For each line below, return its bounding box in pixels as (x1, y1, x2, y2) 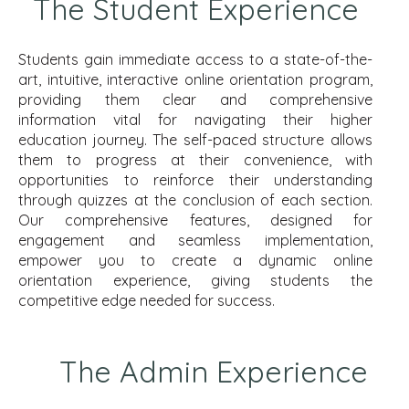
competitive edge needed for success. (18, 291, 275, 310)
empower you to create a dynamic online (18, 251, 372, 270)
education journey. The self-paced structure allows (18, 131, 372, 150)
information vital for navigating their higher (18, 110, 372, 130)
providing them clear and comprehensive (18, 90, 372, 110)
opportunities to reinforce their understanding (18, 171, 372, 190)
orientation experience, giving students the (18, 271, 372, 290)
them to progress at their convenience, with (18, 151, 372, 170)
